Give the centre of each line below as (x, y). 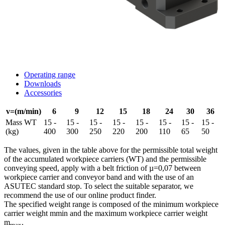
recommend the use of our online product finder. (80, 195)
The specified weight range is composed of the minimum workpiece (111, 204)
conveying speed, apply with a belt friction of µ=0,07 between (102, 168)
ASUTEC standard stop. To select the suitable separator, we (99, 186)
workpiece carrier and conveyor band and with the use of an (99, 177)
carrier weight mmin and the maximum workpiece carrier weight (106, 213)
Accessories (43, 92)
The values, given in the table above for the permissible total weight (111, 150)
